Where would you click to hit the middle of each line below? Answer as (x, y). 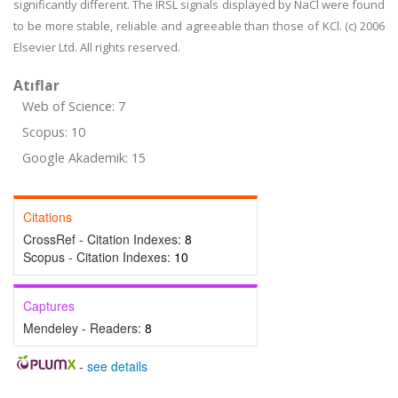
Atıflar (36, 85)
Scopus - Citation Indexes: (99, 257)
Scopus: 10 (54, 132)
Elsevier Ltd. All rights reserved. (97, 47)
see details (117, 366)
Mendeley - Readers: (84, 328)
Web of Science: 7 (74, 106)
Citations (48, 217)
